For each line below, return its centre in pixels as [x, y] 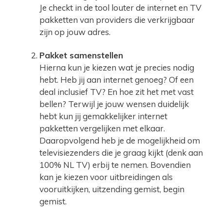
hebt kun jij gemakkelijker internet [103, 116]
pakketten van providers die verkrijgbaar [117, 20]
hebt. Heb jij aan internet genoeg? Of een [117, 79]
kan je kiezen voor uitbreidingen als [106, 177]
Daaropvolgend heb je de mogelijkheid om [120, 140]
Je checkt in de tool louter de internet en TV [120, 8]
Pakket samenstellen [81, 55]
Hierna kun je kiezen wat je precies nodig [117, 67]
